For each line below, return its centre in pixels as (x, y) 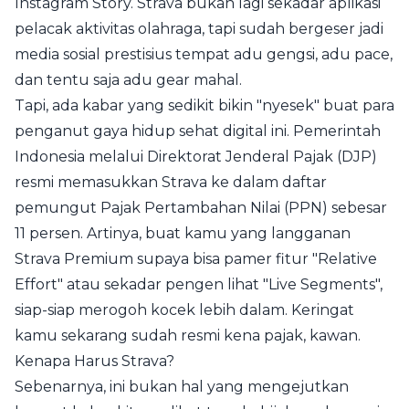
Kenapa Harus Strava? (94, 361)
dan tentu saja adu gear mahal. (128, 80)
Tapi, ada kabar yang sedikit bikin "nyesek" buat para (204, 105)
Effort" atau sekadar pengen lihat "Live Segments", (199, 284)
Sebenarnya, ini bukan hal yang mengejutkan (182, 387)
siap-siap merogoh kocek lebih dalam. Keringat (184, 310)
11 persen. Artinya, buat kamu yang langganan (183, 233)
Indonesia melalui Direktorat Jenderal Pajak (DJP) (196, 157)
